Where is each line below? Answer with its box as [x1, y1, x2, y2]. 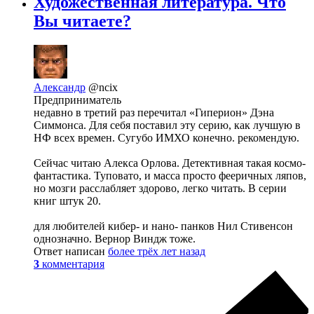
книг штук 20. [34, 195, 101, 207]
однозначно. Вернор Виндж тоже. [34, 233, 196, 245]
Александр [34, 81, 86, 94]
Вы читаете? [34, 12, 131, 31]
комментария [42, 258, 104, 271]
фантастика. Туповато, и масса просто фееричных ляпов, [34, 170, 306, 182]
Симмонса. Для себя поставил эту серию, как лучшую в [34, 119, 301, 132]
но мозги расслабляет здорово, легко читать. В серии [34, 182, 287, 195]
